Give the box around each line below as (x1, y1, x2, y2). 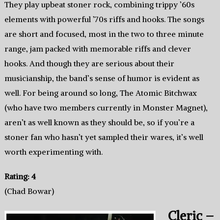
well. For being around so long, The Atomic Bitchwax (4, 88, 197, 98)
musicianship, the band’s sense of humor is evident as (4, 73, 199, 83)
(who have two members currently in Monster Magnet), (4, 103, 208, 113)
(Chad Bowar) (4, 186, 54, 196)
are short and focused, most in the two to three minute (4, 29, 204, 39)
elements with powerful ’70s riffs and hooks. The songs (4, 14, 204, 25)
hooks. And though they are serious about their (4, 58, 174, 69)
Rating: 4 (4, 171, 36, 182)
